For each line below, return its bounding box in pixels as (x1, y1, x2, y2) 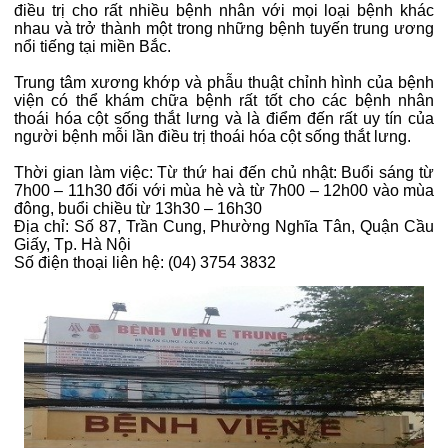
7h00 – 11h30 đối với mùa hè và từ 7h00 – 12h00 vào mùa (14, 181, 434, 199)
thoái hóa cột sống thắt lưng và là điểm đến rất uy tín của (14, 109, 434, 127)
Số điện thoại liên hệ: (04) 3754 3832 (14, 253, 276, 271)
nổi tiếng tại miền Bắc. (14, 37, 171, 55)
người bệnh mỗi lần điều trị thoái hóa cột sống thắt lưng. (14, 127, 411, 145)
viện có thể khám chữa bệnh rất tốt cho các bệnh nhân (14, 91, 434, 109)
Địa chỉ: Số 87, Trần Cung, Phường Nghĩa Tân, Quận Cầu (14, 217, 434, 235)
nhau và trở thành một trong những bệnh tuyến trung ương (14, 19, 434, 37)
